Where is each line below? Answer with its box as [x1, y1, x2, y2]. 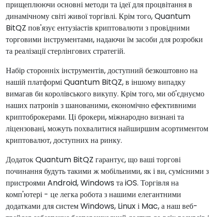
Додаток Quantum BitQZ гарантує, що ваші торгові [6, 154, 181, 165]
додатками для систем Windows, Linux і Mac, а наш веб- [6, 201, 198, 212]
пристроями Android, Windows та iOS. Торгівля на [6, 177, 179, 188]
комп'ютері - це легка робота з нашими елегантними [6, 189, 181, 200]
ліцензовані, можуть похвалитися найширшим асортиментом [6, 123, 208, 134]
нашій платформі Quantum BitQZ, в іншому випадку [6, 77, 186, 88]
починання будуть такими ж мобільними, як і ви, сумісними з [6, 166, 209, 177]
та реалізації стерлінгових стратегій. [6, 46, 125, 57]
